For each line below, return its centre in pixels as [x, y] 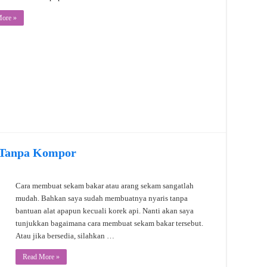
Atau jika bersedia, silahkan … [65, 235]
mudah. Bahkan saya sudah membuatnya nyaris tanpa [102, 198]
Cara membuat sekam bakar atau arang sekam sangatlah [105, 185]
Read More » [41, 257]
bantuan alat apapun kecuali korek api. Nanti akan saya [105, 210]
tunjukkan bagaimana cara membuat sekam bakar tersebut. [109, 223]
